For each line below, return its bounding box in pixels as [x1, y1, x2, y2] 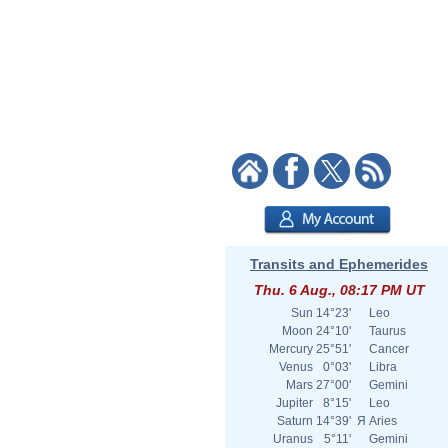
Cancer [369, 342, 409, 356]
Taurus [369, 324, 406, 338]
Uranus [273, 432, 313, 446]
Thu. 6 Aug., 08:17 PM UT [253, 282, 425, 298]
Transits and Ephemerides [250, 256, 428, 272]
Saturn [277, 414, 313, 428]
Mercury [269, 342, 313, 356]
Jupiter [276, 396, 313, 410]
